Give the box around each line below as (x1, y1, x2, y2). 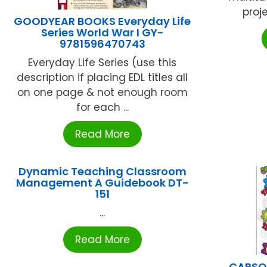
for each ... (76, 100, 129, 115)
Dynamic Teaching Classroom (18, 164, 187, 179)
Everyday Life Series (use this (28, 55, 177, 70)
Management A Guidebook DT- (15, 175, 189, 191)
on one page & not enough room (17, 85, 188, 100)
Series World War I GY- (41, 25, 164, 41)
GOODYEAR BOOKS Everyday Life (14, 14, 191, 29)
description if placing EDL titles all (17, 70, 188, 85)
